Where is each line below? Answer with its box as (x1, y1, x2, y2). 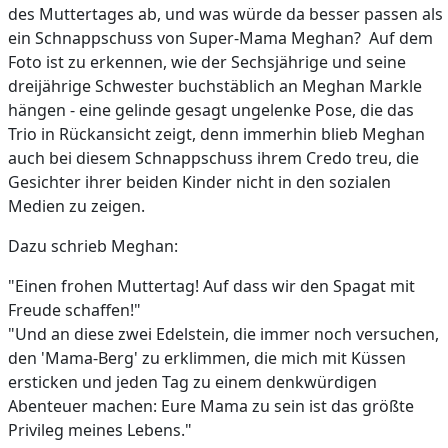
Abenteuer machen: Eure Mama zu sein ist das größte (8, 394, 414, 417)
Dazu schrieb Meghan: (8, 234, 178, 257)
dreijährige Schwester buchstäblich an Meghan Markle (8, 74, 422, 97)
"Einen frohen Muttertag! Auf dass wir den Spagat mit (8, 274, 415, 297)
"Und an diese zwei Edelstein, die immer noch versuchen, (8, 322, 439, 345)
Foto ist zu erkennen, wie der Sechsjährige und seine (8, 50, 406, 73)
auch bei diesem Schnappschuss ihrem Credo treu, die (8, 146, 419, 169)
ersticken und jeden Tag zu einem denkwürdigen (8, 370, 377, 393)
